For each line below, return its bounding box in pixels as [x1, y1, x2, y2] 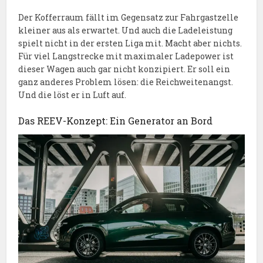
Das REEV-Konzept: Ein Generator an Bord [18, 114, 213, 127]
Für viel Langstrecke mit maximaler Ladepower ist [18, 50, 234, 62]
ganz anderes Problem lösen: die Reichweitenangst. [18, 76, 234, 88]
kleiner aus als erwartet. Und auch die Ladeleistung [18, 25, 233, 36]
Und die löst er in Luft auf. [18, 89, 127, 101]
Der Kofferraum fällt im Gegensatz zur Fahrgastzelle [18, 12, 239, 23]
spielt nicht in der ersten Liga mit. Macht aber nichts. [18, 38, 242, 49]
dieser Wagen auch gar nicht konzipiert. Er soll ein [18, 63, 231, 75]
